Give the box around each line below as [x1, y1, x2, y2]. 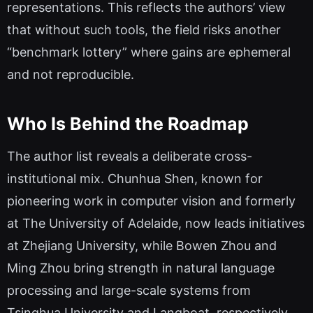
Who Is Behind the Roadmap [7, 113, 249, 135]
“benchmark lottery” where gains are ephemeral [7, 44, 291, 59]
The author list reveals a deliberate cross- [7, 148, 252, 163]
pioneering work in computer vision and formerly [7, 193, 296, 208]
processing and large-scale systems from [7, 282, 251, 298]
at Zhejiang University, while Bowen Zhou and [7, 238, 277, 253]
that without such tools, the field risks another [7, 22, 281, 37]
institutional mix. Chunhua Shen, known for [7, 170, 263, 186]
